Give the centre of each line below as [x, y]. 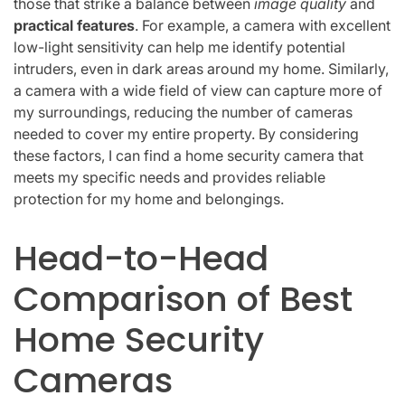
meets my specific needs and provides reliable [170, 177]
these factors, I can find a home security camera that [188, 155]
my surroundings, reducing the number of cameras [183, 112]
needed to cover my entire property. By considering [186, 133]
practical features [74, 25]
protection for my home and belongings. [149, 198]
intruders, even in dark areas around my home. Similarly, [201, 68]
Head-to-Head [141, 259]
